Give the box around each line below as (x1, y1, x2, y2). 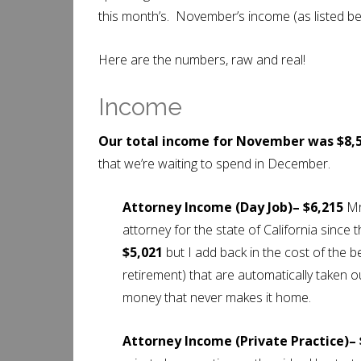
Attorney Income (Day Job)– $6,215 (122, 198, 346, 216)
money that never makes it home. (122, 288, 311, 306)
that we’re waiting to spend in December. (98, 155, 330, 172)
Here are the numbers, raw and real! (98, 51, 305, 68)
